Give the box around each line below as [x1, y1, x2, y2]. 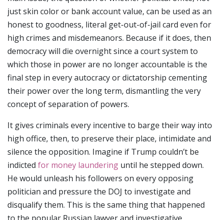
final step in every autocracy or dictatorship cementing [7, 72, 207, 83]
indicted [7, 159, 38, 170]
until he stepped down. [118, 159, 204, 170]
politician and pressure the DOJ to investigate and [7, 186, 191, 197]
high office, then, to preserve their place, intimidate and [7, 133, 211, 144]
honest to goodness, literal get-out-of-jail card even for [7, 19, 211, 30]
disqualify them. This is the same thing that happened [7, 199, 205, 210]
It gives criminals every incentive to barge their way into [7, 119, 212, 131]
